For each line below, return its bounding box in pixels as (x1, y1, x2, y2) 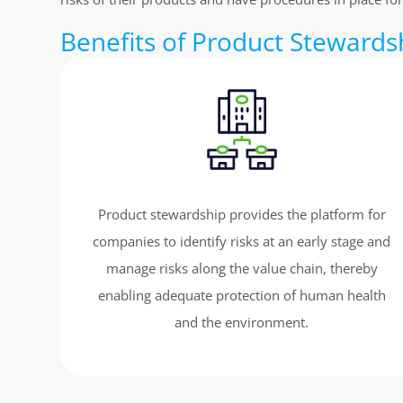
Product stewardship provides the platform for (97, 205, 386, 224)
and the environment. (175, 313, 309, 332)
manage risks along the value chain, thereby (105, 259, 378, 278)
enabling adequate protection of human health (97, 286, 386, 305)
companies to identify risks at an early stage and (93, 232, 391, 251)
